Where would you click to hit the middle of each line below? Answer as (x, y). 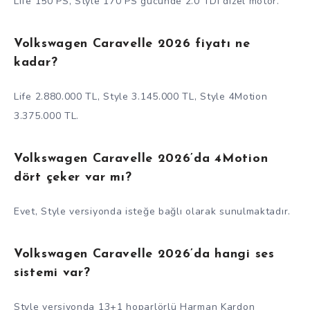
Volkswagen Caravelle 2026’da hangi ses (144, 254)
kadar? (36, 62)
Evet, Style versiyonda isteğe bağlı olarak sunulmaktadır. (152, 212)
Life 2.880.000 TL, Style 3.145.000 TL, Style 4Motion (141, 97)
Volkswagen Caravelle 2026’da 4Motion (141, 158)
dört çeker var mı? (73, 177)
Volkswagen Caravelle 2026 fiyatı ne (132, 44)
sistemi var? (52, 273)
